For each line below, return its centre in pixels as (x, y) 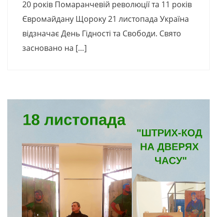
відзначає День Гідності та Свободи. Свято (102, 34)
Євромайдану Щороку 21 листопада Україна (106, 19)
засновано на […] (54, 48)
